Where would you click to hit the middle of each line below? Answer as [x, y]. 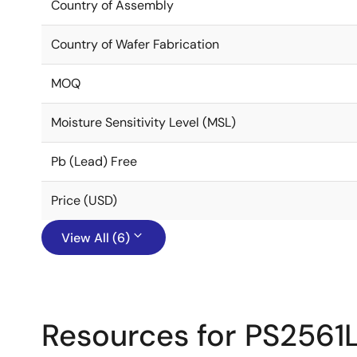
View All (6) [96, 238]
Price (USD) [84, 200]
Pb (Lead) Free [94, 161]
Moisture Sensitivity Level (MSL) [143, 122]
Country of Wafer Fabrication [135, 44]
